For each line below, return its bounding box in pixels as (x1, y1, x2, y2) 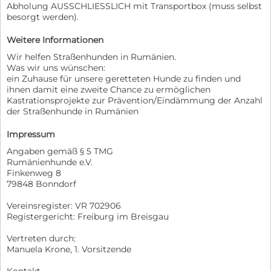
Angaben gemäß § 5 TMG (7, 146, 113, 157)
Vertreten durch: (7, 233, 76, 244)
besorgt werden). (7, 11, 79, 23)
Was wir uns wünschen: (7, 62, 105, 74)
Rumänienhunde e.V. (7, 157, 93, 168)
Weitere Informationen (7, 34, 103, 46)
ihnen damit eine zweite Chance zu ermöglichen (7, 84, 211, 96)
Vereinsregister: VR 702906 (7, 200, 121, 212)
